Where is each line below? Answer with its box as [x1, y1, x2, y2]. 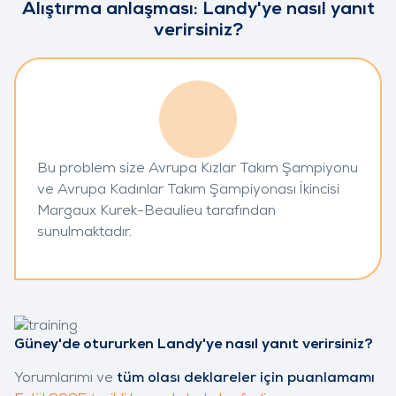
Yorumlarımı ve [14, 370, 117, 385]
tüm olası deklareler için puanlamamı [117, 370, 375, 385]
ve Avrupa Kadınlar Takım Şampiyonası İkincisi [37, 182, 339, 197]
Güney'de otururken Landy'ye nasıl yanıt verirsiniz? [14, 337, 373, 352]
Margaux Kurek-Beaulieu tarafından [37, 203, 276, 218]
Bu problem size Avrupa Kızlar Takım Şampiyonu [37, 161, 358, 176]
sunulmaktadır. [37, 225, 132, 240]
